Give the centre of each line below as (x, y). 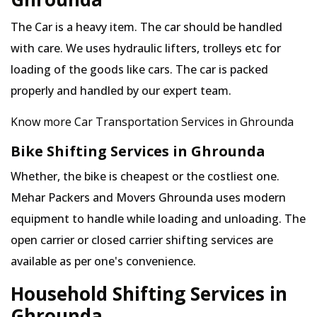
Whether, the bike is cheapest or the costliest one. (145, 176)
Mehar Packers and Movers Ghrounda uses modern (148, 197)
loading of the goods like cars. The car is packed (139, 69)
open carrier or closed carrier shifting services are (142, 240)
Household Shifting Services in (149, 294)
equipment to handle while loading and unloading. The (158, 219)
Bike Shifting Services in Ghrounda (138, 151)
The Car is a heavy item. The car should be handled (146, 27)
